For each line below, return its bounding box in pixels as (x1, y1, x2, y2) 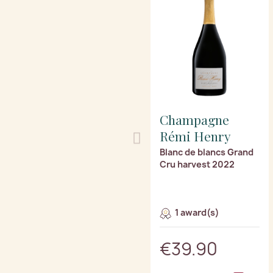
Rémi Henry (160, 127, 231, 144)
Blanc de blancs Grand (160, 146, 253, 158)
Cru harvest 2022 (160, 158, 235, 170)
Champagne (160, 110, 229, 128)
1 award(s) (173, 207, 219, 219)
